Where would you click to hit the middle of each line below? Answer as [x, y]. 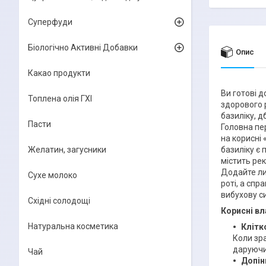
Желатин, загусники [67, 150]
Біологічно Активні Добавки [83, 47]
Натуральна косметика [73, 226]
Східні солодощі [59, 201]
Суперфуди [50, 22]
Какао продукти [59, 73]
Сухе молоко [53, 175]
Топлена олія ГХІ [60, 99]
